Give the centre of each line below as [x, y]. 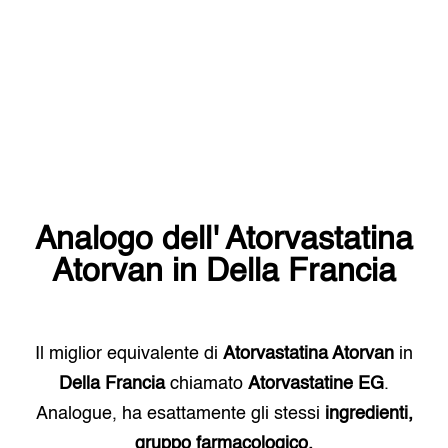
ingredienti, [368, 414]
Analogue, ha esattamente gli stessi [177, 414]
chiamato [206, 384]
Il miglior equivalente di [129, 354]
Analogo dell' [130, 240]
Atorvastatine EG [316, 384]
